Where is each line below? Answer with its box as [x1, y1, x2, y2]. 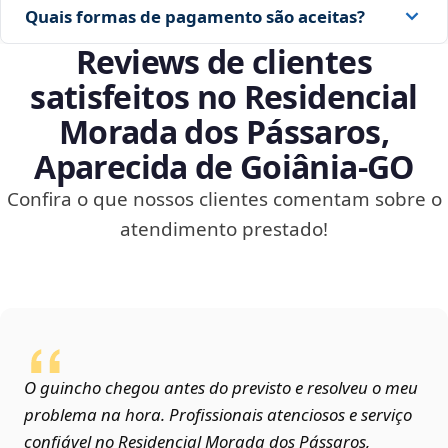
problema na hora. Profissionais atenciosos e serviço [24, 403, 412, 427]
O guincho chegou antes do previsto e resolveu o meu [24, 376, 418, 400]
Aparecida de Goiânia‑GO [34, 145, 414, 189]
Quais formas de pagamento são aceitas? [25, 4, 365, 28]
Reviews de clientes [76, 40, 372, 84]
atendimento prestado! [120, 216, 328, 243]
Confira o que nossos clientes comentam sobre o [6, 186, 442, 213]
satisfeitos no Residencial [30, 75, 418, 119]
